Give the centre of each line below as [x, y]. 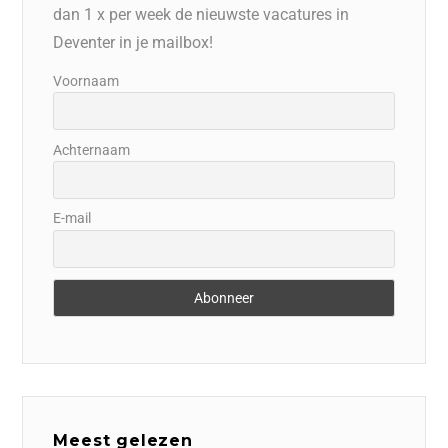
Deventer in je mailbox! [133, 42]
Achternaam [92, 149]
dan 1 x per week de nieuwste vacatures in [201, 14]
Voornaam [86, 80]
